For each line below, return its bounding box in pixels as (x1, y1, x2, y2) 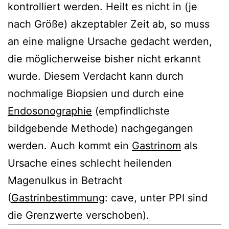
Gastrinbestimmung (11, 191, 105, 204)
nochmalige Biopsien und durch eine (8, 87, 184, 100)
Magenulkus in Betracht (8, 174, 122, 187)
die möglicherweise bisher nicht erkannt (8, 52, 201, 65)
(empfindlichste (92, 104, 170, 117)
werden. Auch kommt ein (8, 139, 132, 152)
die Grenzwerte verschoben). (8, 209, 149, 221)
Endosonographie (8, 104, 92, 117)
